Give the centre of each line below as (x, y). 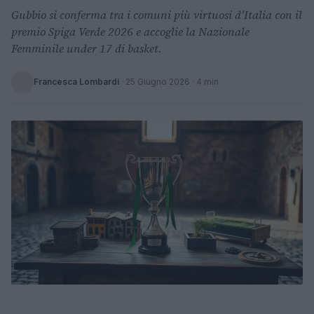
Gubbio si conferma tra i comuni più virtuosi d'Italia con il (157, 15)
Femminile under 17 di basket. (87, 48)
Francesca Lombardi (76, 82)
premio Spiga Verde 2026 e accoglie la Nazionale (130, 32)
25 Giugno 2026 (158, 82)
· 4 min (204, 82)
